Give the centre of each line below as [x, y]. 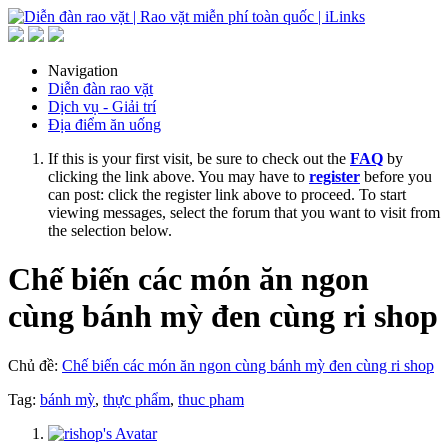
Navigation [83, 70]
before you [396, 176]
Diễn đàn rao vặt [100, 88]
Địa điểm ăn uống [104, 124]
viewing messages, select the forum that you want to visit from [244, 212]
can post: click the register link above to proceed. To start [227, 194]
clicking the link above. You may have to [178, 176]
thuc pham [211, 399]
